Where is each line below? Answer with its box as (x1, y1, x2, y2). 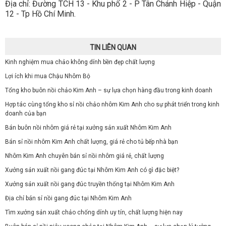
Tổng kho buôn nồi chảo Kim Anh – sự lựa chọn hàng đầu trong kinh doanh (5, 87, 212, 94)
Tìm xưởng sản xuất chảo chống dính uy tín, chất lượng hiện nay (5, 209, 183, 216)
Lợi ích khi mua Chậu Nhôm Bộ (5, 73, 90, 80)
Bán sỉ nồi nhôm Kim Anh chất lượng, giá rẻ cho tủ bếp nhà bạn (5, 138, 178, 146)
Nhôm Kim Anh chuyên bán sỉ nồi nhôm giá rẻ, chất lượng (5, 152, 164, 160)
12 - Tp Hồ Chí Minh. (5, 9, 78, 19)
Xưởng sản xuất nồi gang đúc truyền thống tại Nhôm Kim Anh (5, 181, 175, 188)
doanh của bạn (5, 110, 46, 118)
